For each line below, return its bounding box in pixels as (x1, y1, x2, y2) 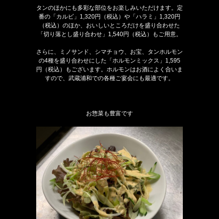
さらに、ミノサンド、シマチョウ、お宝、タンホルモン (36, 48, 183, 56)
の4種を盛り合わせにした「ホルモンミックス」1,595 (39, 57, 180, 65)
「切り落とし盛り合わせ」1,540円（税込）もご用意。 (37, 31, 182, 38)
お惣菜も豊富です (86, 110, 133, 117)
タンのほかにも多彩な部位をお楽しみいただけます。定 (36, 4, 183, 12)
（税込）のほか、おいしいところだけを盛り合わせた (39, 22, 180, 29)
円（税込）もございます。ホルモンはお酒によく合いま (36, 66, 183, 73)
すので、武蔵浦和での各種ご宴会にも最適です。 (45, 75, 174, 82)
